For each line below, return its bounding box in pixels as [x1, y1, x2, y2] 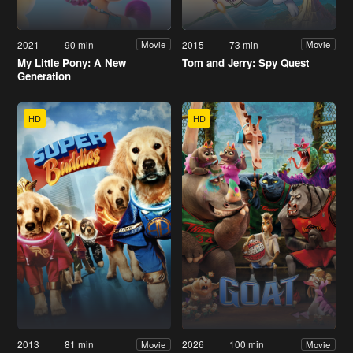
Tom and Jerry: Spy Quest [182, 54, 309, 70]
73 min [229, 37, 259, 51]
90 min [65, 37, 95, 51]
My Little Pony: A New [17, 54, 126, 70]
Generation [17, 68, 71, 84]
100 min [229, 337, 265, 351]
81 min [65, 337, 95, 351]
